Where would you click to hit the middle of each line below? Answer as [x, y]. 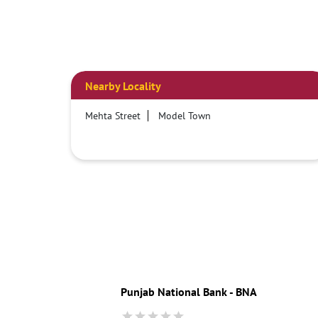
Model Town [184, 115]
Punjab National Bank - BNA [188, 291]
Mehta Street [113, 115]
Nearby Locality [123, 86]
